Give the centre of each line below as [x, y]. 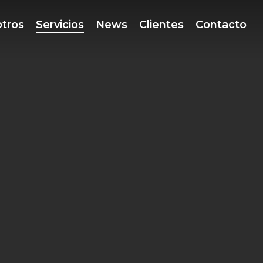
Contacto [221, 24]
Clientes [161, 24]
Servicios [60, 24]
